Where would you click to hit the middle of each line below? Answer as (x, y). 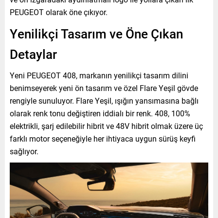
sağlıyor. (24, 151)
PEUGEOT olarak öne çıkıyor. (59, 12)
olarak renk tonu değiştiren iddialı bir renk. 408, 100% (100, 113)
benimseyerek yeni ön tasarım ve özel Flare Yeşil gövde (104, 88)
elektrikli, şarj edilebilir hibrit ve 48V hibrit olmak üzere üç (106, 126)
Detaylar (33, 54)
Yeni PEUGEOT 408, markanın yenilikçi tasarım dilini (99, 75)
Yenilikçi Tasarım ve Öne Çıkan (96, 34)
